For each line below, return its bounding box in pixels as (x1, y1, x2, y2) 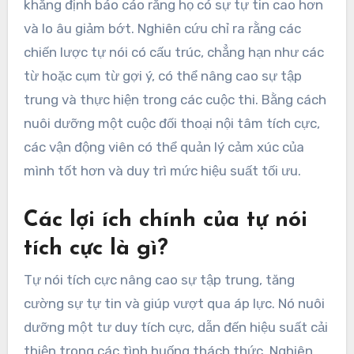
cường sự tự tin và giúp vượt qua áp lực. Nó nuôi (23, 296, 325, 312)
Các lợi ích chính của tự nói (23, 209, 307, 232)
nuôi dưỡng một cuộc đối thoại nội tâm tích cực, (23, 115, 320, 132)
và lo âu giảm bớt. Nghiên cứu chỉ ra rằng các (23, 21, 301, 37)
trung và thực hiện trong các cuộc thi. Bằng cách (23, 92, 326, 108)
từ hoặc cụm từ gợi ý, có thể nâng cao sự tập (23, 68, 302, 85)
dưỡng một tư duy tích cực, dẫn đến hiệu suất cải (23, 319, 328, 336)
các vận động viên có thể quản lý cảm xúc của (23, 139, 304, 156)
